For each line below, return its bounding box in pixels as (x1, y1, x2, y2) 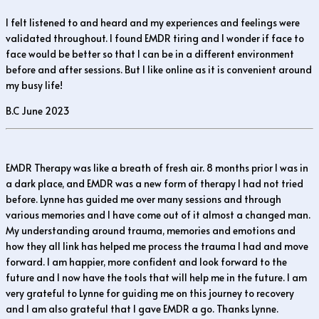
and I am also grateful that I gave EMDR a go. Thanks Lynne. (6, 301, 278, 315)
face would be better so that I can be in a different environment (6, 46, 294, 61)
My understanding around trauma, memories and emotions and (6, 223, 296, 237)
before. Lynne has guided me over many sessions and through (6, 192, 281, 206)
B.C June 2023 (6, 103, 70, 117)
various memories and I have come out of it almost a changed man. (6, 207, 310, 221)
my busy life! (6, 78, 63, 92)
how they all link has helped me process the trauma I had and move (6, 239, 308, 253)
